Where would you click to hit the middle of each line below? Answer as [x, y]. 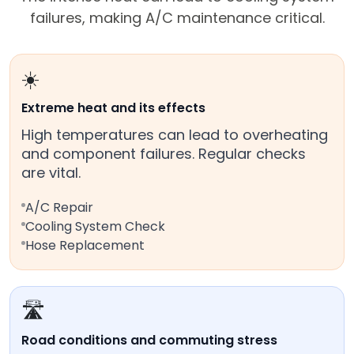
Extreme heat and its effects [113, 108]
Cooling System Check [95, 227]
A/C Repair [59, 208]
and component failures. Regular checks [164, 154]
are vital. [51, 173]
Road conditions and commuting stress [149, 341]
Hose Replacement [85, 246]
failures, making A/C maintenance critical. [177, 18]
